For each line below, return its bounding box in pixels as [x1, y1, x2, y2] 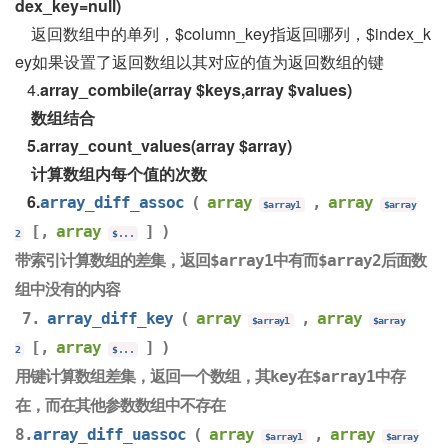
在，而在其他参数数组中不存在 [15, 396, 225, 415]
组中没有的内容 [15, 280, 120, 299]
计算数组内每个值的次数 [15, 162, 207, 185]
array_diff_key [47, 309, 173, 328]
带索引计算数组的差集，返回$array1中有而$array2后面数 [15, 251, 426, 270]
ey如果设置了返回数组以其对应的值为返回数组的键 [15, 50, 384, 73]
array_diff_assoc [40, 193, 184, 212]
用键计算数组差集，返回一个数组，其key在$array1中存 [15, 367, 405, 386]
